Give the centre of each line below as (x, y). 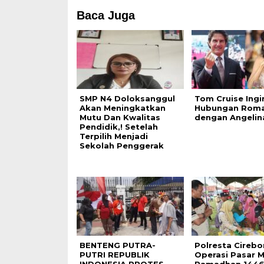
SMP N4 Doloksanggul (127, 98)
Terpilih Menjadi (113, 136)
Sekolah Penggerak (121, 146)
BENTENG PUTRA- (117, 245)
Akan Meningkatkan (122, 108)
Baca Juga (105, 15)
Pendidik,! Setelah (118, 127)
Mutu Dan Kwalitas (120, 117)
